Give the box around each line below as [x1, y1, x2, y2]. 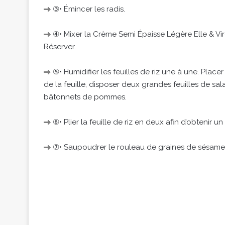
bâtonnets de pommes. [44, 92, 127, 101]
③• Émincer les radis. [51, 5, 125, 14]
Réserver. [44, 42, 76, 51]
